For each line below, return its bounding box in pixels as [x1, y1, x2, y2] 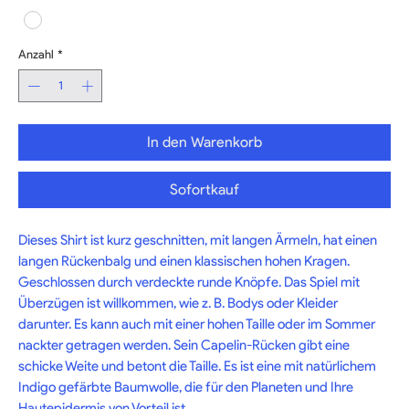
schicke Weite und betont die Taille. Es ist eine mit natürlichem [18, 357, 376, 374]
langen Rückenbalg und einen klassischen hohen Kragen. [18, 252, 350, 269]
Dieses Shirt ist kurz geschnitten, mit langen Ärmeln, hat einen [18, 231, 377, 248]
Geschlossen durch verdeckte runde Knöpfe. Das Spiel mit [18, 273, 360, 290]
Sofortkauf [170, 180, 239, 198]
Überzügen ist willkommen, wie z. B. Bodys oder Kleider [18, 294, 338, 311]
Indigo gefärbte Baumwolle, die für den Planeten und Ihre [18, 378, 353, 395]
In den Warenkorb [147, 132, 262, 151]
